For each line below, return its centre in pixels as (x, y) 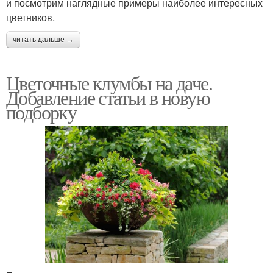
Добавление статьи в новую (108, 97)
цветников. (30, 17)
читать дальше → (43, 39)
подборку (41, 112)
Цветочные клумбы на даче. (109, 82)
